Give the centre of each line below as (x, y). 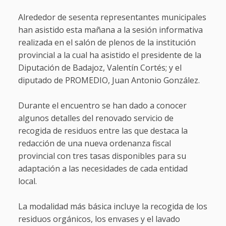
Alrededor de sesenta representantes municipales (112, 17)
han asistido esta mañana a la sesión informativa (110, 30)
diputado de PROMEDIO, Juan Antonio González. (109, 80)
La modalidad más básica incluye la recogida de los (112, 207)
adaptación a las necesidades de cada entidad (103, 169)
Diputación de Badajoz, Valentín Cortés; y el (100, 68)
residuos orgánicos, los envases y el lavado (99, 219)
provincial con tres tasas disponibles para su (102, 156)
